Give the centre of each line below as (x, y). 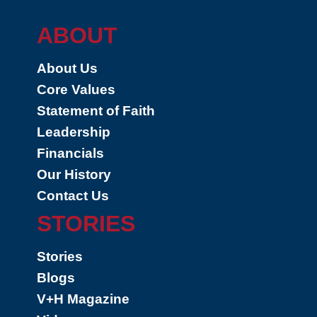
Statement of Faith (96, 111)
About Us (67, 68)
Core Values (76, 90)
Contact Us (73, 196)
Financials (70, 153)
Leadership (74, 132)
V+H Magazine (83, 299)
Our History (74, 174)
